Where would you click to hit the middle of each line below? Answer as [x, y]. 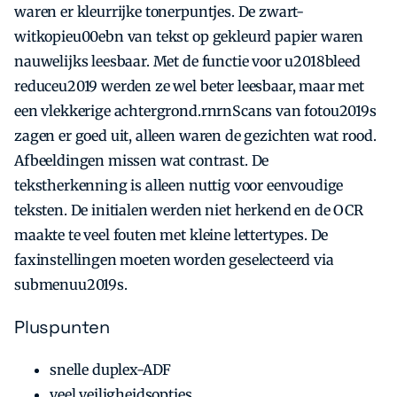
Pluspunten [62, 327]
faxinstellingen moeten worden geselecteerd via [174, 260]
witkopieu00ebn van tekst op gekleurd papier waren [189, 37]
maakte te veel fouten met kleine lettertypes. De [171, 235]
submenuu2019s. [71, 285]
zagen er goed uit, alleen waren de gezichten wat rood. [195, 136]
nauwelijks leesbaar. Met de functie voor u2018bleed [187, 62]
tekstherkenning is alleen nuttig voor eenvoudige [179, 186]
